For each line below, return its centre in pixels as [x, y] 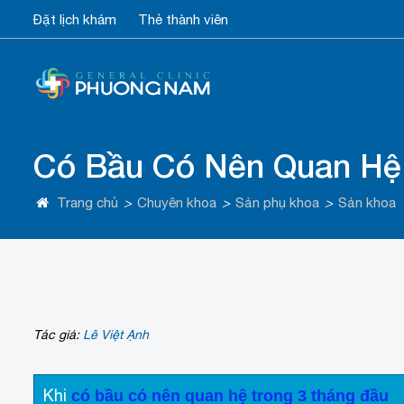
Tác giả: [58, 335]
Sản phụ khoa [277, 203]
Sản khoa [367, 203]
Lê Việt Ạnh [116, 335]
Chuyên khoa [177, 203]
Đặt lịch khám [75, 19]
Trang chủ [87, 203]
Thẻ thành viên [183, 19]
